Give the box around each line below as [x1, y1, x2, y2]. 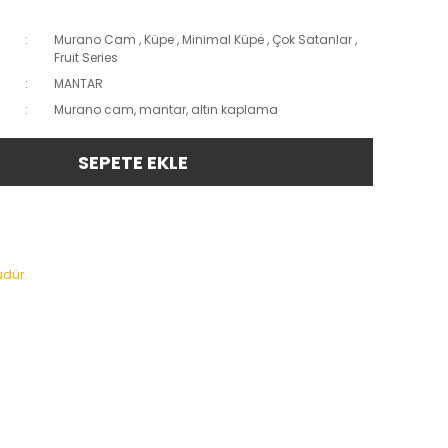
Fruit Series [53, 49, 118, 66]
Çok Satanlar [271, 31, 352, 48]
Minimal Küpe [181, 31, 264, 48]
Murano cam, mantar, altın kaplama [53, 101, 278, 118]
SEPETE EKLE [78, 149, 188, 175]
